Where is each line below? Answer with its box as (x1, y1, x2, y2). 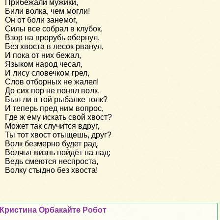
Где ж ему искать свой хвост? (5, 112, 112, 121)
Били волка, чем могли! (5, 6, 90, 15)
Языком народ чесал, (5, 59, 82, 68)
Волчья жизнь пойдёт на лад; (5, 148, 110, 157)
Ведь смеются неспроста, (5, 157, 98, 165)
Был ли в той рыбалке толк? (5, 95, 108, 104)
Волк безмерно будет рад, (5, 139, 99, 148)
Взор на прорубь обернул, (5, 33, 100, 42)
